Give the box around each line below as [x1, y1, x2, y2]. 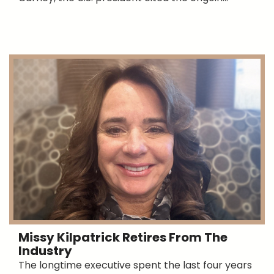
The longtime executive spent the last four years [18, 258, 252, 273]
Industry [18, 242, 72, 260]
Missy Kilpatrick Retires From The [18, 229, 228, 246]
